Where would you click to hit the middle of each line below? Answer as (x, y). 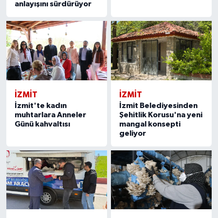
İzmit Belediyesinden (159, 105)
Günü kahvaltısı (42, 124)
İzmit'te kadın (40, 105)
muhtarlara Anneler (50, 115)
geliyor (133, 133)
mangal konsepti (150, 124)
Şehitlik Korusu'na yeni (161, 115)
